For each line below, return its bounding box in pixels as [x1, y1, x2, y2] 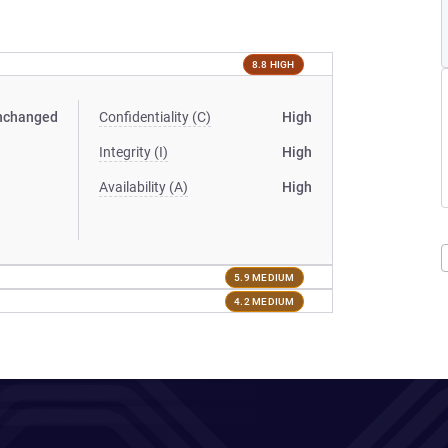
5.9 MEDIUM [234, 271, 295, 283]
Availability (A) [99, 179, 189, 195]
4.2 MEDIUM [234, 295, 295, 307]
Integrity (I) [99, 144, 169, 160]
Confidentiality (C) [99, 109, 212, 125]
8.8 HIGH [251, 58, 295, 70]
